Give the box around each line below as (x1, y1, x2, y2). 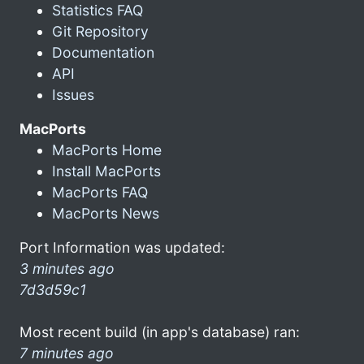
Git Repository (52, 22, 149, 40)
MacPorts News (52, 204, 159, 222)
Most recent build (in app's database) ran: (19, 323, 300, 340)
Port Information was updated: (19, 238, 225, 256)
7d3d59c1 (19, 280, 86, 298)
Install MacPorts (52, 162, 161, 180)
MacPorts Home (52, 141, 162, 158)
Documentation (52, 43, 154, 61)
